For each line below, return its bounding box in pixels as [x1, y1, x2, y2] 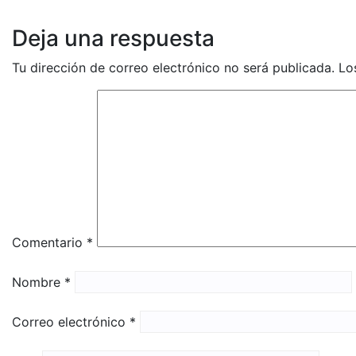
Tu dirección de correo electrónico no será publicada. [12, 59, 335, 75]
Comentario [12, 234, 87, 250]
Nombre [12, 273, 64, 290]
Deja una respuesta [12, 24, 215, 52]
